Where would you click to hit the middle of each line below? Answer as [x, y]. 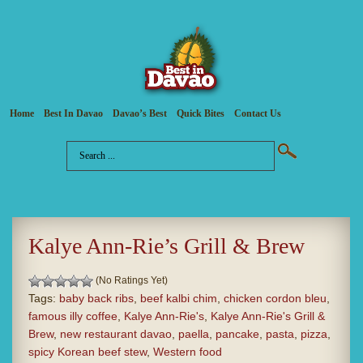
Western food [188, 352]
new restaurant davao [116, 334]
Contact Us [258, 114]
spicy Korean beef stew [88, 352]
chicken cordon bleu [275, 299]
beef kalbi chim [179, 299]
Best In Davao [73, 114]
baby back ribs [96, 299]
